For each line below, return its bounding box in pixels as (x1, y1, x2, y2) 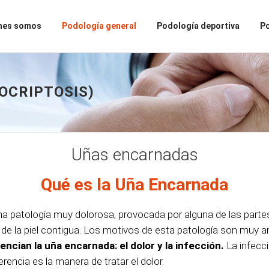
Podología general (62, 21, 136, 31)
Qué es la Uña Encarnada (41, 175, 228, 195)
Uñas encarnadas (71, 145, 198, 165)
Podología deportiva (157, 21, 240, 31)
